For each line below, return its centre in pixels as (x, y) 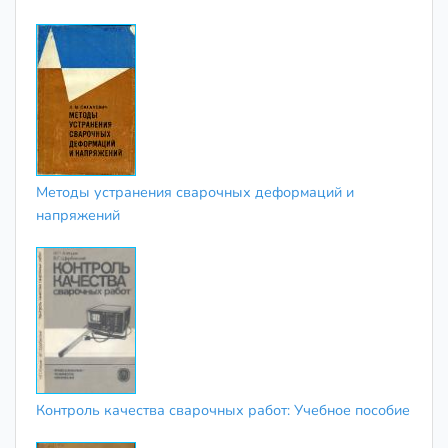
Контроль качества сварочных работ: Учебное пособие (223, 410)
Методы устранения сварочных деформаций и (195, 191)
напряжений (78, 214)
